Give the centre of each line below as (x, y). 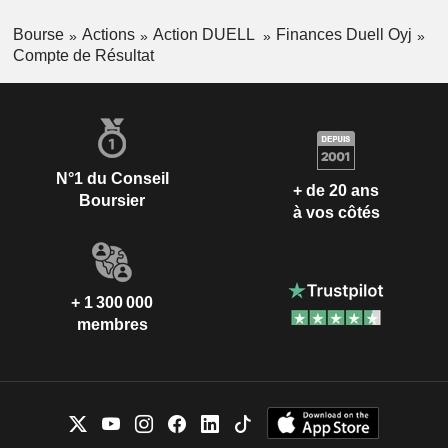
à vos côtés (336, 213)
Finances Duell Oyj (343, 35)
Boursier (112, 200)
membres (112, 324)
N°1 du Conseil (112, 178)
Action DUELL (205, 35)
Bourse (38, 35)
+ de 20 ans (336, 191)
